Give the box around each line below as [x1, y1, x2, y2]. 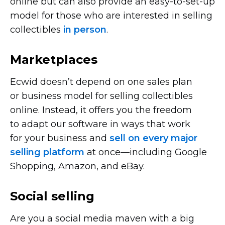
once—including [98, 147, 172, 158]
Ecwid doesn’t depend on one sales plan [10, 76, 192, 87]
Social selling [10, 189, 94, 203]
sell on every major [109, 133, 197, 144]
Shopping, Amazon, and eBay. [10, 161, 145, 172]
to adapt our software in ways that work [10, 119, 190, 130]
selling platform [10, 147, 84, 158]
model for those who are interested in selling [10, 10, 212, 21]
